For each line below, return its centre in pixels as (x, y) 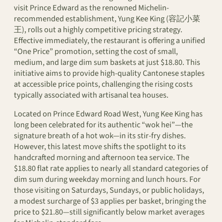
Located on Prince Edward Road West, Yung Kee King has (108, 114)
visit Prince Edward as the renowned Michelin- (91, 8)
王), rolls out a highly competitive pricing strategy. (98, 30)
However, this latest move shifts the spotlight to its (100, 147)
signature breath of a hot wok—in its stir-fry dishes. (100, 136)
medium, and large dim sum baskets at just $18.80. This (107, 63)
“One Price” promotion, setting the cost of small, (96, 52)
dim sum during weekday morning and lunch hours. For (107, 180)
